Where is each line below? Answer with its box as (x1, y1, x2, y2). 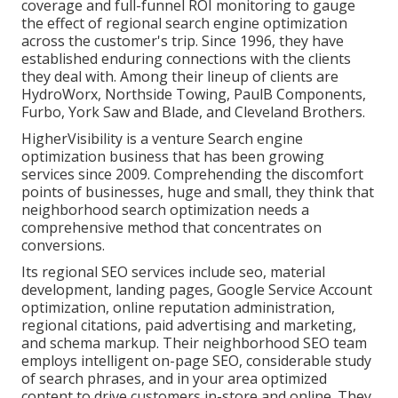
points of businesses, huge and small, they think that (21, 182, 374, 203)
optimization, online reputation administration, (21, 298, 335, 318)
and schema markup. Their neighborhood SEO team (21, 333, 367, 354)
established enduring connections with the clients (21, 49, 351, 69)
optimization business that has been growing (21, 147, 324, 167)
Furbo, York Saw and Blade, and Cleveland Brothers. (21, 102, 365, 123)
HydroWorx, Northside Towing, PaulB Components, (21, 84, 366, 105)
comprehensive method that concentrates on (21, 218, 322, 238)
